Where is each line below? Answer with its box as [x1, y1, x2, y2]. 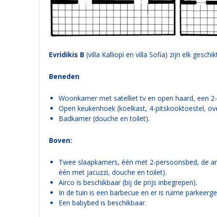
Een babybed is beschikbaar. [58, 198, 146, 207]
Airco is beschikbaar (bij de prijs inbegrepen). [58, 177, 197, 187]
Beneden [48, 71, 79, 81]
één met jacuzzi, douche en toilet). [58, 167, 167, 177]
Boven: [48, 135, 72, 145]
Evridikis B [48, 49, 84, 59]
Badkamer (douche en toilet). [58, 113, 150, 123]
